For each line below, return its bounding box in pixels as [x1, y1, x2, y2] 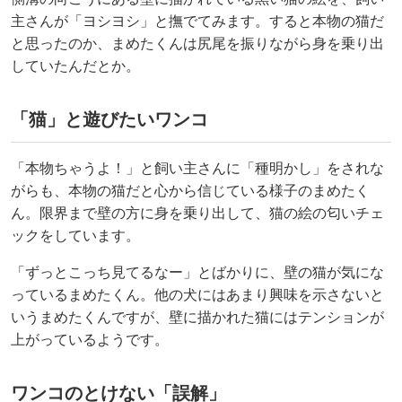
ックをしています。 [11, 227, 140, 243]
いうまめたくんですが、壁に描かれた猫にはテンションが [11, 309, 384, 325]
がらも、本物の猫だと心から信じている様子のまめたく [11, 182, 370, 198]
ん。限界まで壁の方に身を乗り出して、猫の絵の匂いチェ [11, 205, 384, 221]
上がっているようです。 [11, 331, 169, 347]
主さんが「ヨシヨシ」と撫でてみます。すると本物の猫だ [11, 13, 384, 29]
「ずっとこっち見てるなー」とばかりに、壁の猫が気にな [11, 264, 384, 280]
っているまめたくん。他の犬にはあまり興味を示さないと [11, 286, 384, 302]
